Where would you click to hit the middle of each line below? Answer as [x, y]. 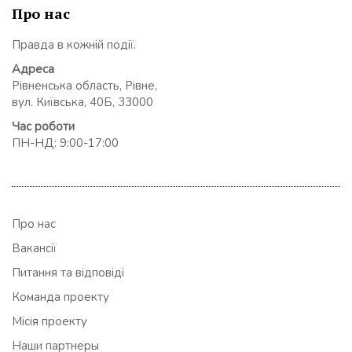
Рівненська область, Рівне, [84, 85]
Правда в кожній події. [74, 44]
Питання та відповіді [68, 273]
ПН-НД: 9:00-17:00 [65, 143]
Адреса [33, 69]
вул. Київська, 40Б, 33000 [82, 102]
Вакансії [34, 249]
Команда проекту [60, 297]
